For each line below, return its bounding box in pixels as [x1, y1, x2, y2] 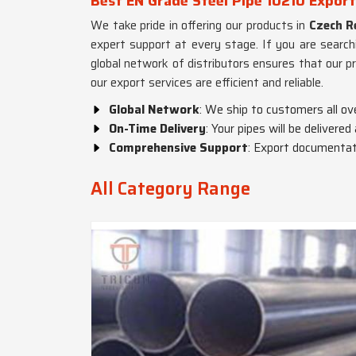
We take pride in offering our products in [91, 16, 309, 35]
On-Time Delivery [109, 119, 206, 138]
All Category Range [91, 175, 250, 203]
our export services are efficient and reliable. [91, 73, 323, 92]
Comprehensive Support [109, 138, 248, 157]
